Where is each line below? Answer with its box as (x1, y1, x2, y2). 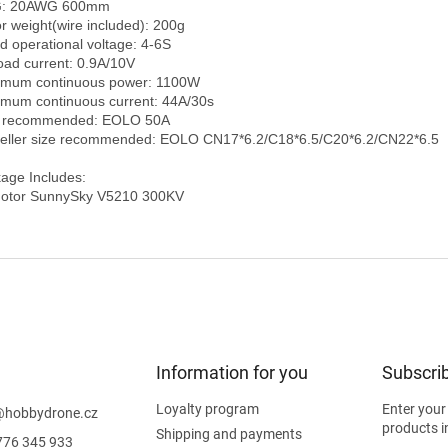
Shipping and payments (155, 425, 302, 442)
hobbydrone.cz (5, 404, 98, 421)
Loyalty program (155, 400, 259, 417)
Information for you (155, 361, 308, 383)
